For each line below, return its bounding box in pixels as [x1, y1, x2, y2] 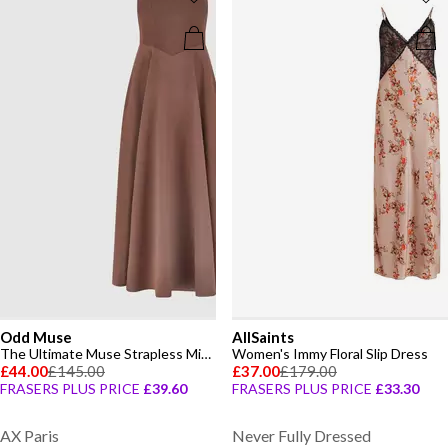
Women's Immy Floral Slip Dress [231, 345, 428, 362]
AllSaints [231, 328, 294, 346]
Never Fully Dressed [231, 426, 371, 445]
